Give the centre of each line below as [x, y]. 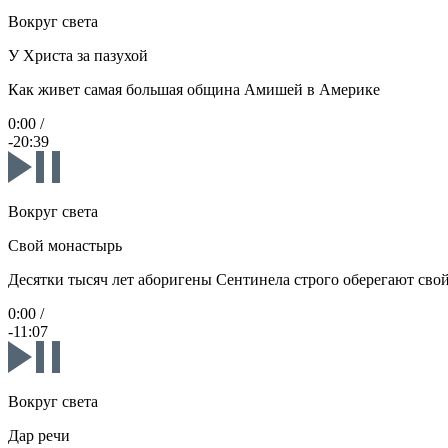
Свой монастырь [65, 246]
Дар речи [39, 436]
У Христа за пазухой [78, 56]
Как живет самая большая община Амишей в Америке [194, 90]
